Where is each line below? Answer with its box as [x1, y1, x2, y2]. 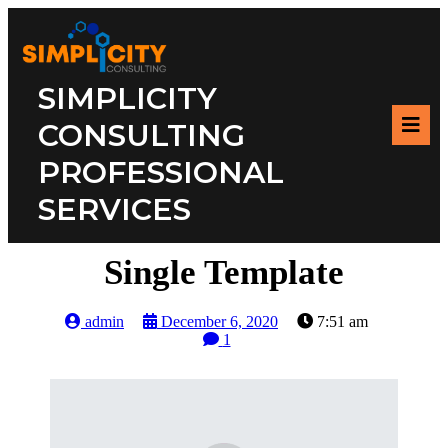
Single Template [104, 252, 344, 292]
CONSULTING [38, 116, 245, 154]
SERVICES [38, 190, 191, 228]
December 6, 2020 [161, 312, 278, 330]
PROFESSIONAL [38, 153, 284, 191]
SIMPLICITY [38, 79, 217, 117]
